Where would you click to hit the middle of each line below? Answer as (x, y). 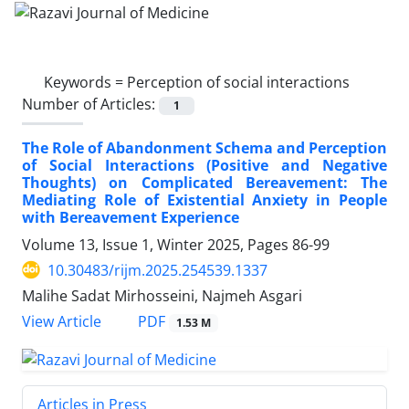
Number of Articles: (90, 104)
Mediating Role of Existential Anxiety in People (204, 199)
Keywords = (85, 82)
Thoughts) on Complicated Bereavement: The (204, 182)
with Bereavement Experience (131, 217)
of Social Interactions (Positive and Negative (204, 165)
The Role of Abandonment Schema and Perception (204, 147)
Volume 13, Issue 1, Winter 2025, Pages (157, 244)
